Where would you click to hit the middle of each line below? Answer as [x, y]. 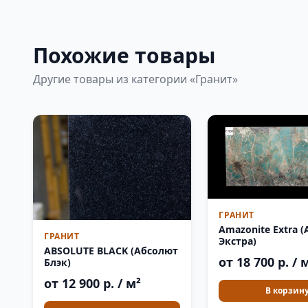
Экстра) [238, 241]
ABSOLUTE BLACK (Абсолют [111, 251]
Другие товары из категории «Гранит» [135, 79]
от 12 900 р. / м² [92, 284]
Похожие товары [124, 55]
